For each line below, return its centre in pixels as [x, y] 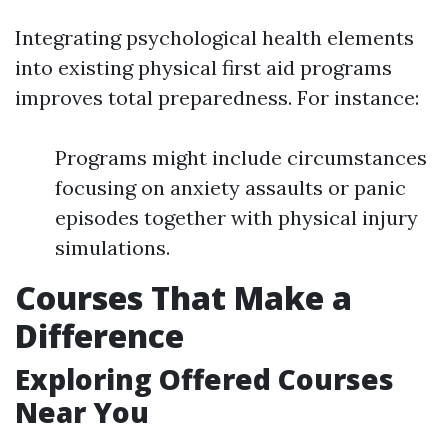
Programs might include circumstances [241, 158]
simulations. [112, 248]
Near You [82, 412]
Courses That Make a [183, 298]
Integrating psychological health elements [214, 38]
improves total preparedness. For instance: [217, 98]
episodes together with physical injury [236, 218]
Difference [99, 336]
